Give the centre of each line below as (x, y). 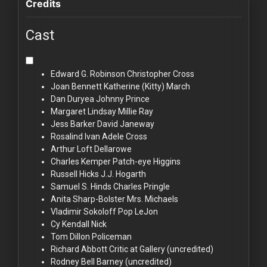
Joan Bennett (76, 86)
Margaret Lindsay (83, 111)
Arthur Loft (72, 149)
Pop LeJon (138, 211)
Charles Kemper (81, 161)
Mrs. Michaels (153, 199)
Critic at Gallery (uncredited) (161, 249)
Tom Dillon (70, 236)
